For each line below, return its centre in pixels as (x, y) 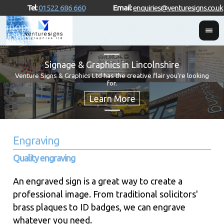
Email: (123, 7)
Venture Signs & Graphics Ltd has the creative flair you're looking (112, 75)
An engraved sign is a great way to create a (98, 181)
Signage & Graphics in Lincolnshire (112, 64)
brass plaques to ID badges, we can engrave (99, 207)
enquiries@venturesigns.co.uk (178, 7)
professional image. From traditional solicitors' (106, 194)
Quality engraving (44, 158)
